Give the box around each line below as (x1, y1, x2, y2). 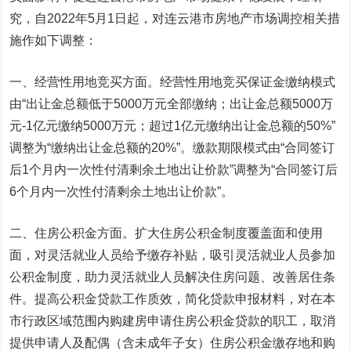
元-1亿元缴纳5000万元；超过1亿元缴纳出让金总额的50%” (9, 119, 336, 132)
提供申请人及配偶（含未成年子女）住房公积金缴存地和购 (9, 336, 336, 349)
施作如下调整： (9, 34, 98, 47)
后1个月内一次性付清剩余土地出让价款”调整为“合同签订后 (9, 163, 338, 176)
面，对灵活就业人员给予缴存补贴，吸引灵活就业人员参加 (9, 248, 336, 262)
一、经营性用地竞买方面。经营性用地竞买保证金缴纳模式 (9, 75, 336, 89)
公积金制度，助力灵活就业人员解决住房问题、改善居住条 (9, 270, 336, 284)
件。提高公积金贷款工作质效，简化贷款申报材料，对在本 (9, 292, 336, 306)
